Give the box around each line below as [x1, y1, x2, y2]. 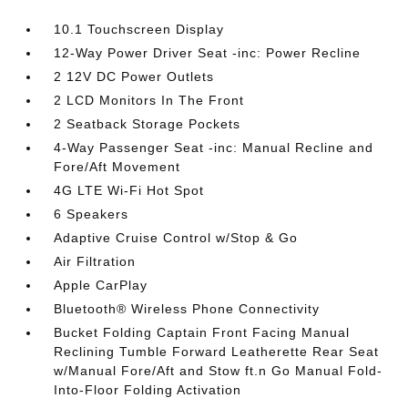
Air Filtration [54, 254, 137, 269]
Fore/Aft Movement [54, 159, 181, 174]
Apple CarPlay [54, 278, 148, 292]
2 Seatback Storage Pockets [54, 117, 241, 131]
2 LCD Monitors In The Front [54, 93, 245, 107]
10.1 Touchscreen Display [54, 22, 225, 36]
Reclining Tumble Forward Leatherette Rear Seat [54, 344, 380, 359]
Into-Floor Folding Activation [54, 382, 242, 397]
